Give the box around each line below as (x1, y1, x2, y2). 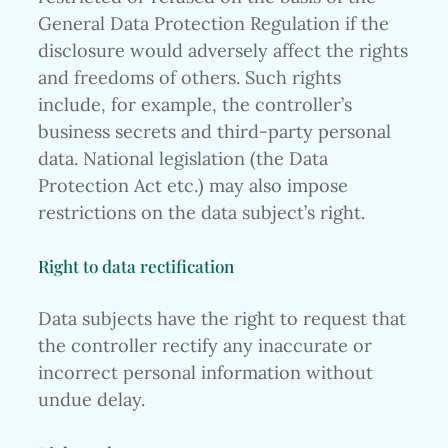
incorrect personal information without (38, 361, 373, 385)
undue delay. (38, 388, 145, 412)
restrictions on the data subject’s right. (38, 201, 365, 225)
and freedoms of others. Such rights (38, 66, 341, 90)
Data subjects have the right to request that (38, 307, 406, 331)
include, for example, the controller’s (38, 93, 352, 117)
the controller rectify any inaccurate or (38, 334, 372, 358)
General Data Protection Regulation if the (38, 12, 389, 36)
